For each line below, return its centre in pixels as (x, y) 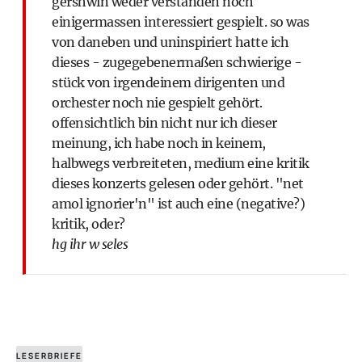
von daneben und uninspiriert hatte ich (170, 42)
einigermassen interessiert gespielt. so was (181, 22)
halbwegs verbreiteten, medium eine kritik (181, 163)
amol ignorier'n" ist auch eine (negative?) (178, 204)
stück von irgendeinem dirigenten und (168, 82)
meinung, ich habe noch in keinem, (159, 143)
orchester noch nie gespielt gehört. (157, 103)
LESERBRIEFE (49, 356)
